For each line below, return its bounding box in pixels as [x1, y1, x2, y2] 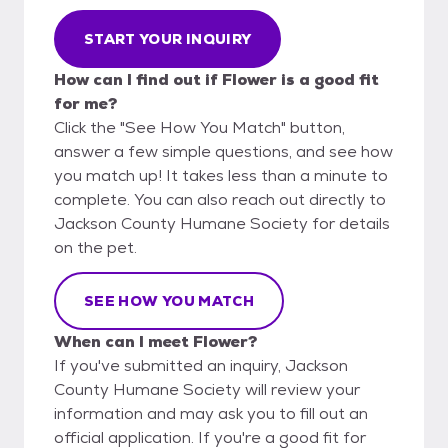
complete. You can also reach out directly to [54, 188, 386, 210]
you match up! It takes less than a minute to [54, 164, 388, 186]
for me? [54, 92, 117, 114]
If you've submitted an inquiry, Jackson [54, 354, 348, 376]
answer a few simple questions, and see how [54, 140, 393, 162]
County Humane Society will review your [54, 378, 360, 400]
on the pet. [54, 236, 137, 258]
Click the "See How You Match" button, [54, 116, 345, 138]
